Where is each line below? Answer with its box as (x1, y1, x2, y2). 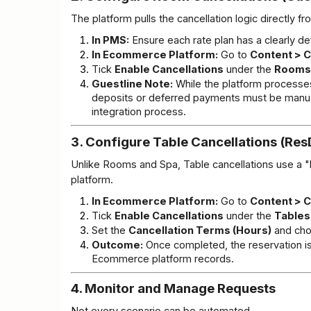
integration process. (92, 105, 186, 118)
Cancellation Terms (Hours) (128, 224, 271, 237)
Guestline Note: (92, 77, 173, 90)
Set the (92, 224, 128, 237)
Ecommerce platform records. (92, 252, 234, 265)
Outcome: (92, 238, 143, 251)
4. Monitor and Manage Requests (71, 280, 276, 297)
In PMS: (92, 33, 129, 47)
